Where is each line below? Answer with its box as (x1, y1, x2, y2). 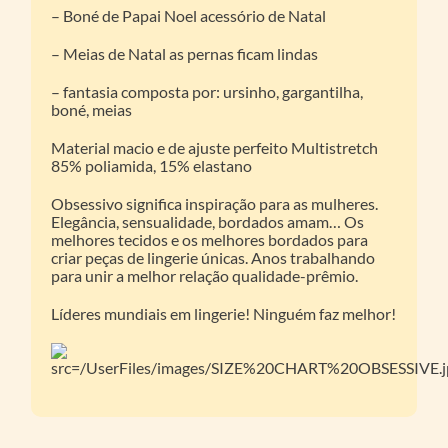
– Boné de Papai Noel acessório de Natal (51, 6, 327, 26)
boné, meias (51, 100, 133, 120)
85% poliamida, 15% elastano (51, 156, 253, 176)
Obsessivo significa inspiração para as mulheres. (51, 194, 379, 214)
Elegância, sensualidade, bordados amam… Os (51, 212, 365, 232)
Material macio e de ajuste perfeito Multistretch (51, 138, 379, 158)
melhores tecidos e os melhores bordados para (51, 230, 369, 250)
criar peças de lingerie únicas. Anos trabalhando (51, 248, 376, 268)
